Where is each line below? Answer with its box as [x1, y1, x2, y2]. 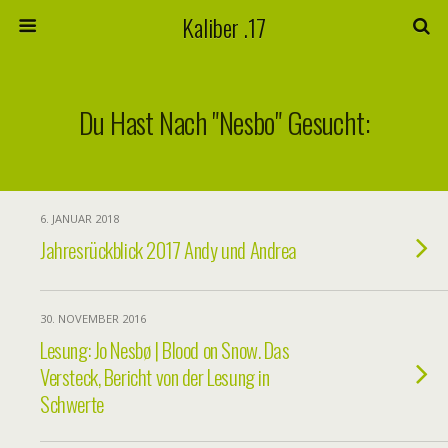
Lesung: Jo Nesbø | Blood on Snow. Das [40, 334, 290, 365]
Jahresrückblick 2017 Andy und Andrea [40, 234, 298, 265]
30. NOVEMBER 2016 [40, 311, 146, 326]
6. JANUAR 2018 [40, 211, 119, 226]
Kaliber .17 [182, 9, 266, 45]
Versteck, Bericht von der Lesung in [40, 361, 270, 392]
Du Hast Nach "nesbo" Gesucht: [78, 101, 370, 143]
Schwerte [40, 388, 104, 419]
